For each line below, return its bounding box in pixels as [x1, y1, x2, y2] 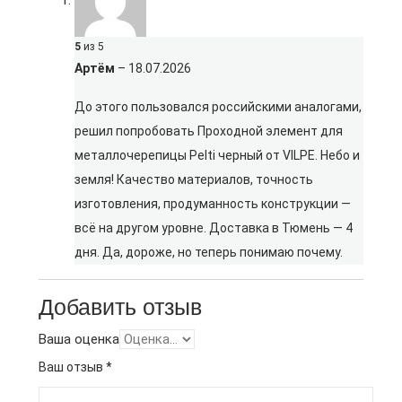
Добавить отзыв [39, 294, 202, 319]
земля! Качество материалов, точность [74, 172, 313, 187]
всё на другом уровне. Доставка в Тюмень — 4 [74, 221, 353, 235]
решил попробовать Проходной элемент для [74, 124, 343, 138]
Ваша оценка [39, 331, 119, 347]
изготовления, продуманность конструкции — [74, 197, 351, 211]
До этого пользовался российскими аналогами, [74, 100, 362, 114]
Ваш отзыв [39, 360, 106, 374]
